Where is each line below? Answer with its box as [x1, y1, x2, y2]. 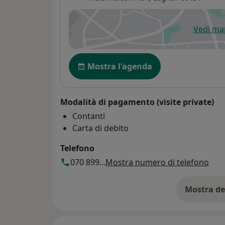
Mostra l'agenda [87, 60, 152, 72]
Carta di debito [72, 122, 129, 134]
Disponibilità [68, 52, 124, 64]
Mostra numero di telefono [105, 156, 209, 168]
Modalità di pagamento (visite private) [60, 96, 214, 107]
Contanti [72, 110, 105, 122]
